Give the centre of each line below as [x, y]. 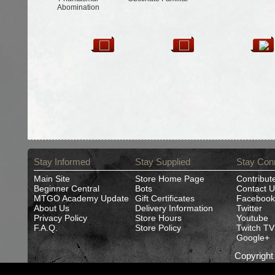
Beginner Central [66, 188]
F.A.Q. [45, 228]
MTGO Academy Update [81, 198]
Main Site [52, 179]
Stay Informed [62, 162]
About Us [51, 208]
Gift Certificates [165, 198]
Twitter [249, 208]
